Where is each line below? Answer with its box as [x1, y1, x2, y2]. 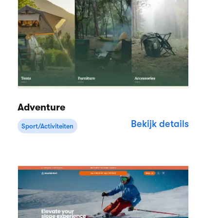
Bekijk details [131, 118, 189, 130]
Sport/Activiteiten [21, 122, 73, 130]
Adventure [18, 102, 65, 113]
